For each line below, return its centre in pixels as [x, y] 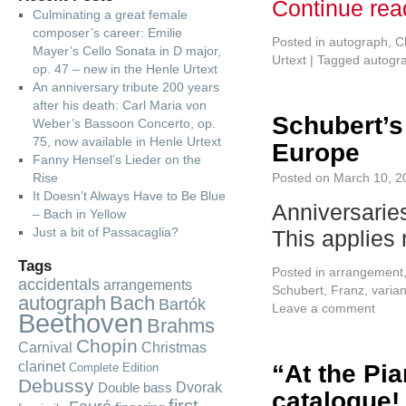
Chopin [107, 346]
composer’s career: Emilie [107, 33]
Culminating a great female [110, 14]
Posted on [301, 178]
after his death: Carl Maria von [119, 105]
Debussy [56, 386]
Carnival [45, 347]
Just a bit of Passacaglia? [105, 232]
